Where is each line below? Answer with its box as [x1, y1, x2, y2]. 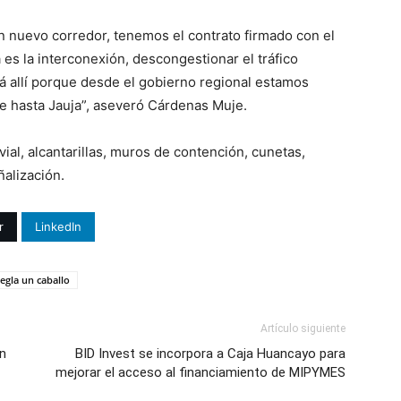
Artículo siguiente [260, 321, 346, 335]
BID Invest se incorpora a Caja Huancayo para [75, 345, 346, 362]
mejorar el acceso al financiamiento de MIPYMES [55, 363, 346, 380]
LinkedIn [35, 218, 81, 234]
